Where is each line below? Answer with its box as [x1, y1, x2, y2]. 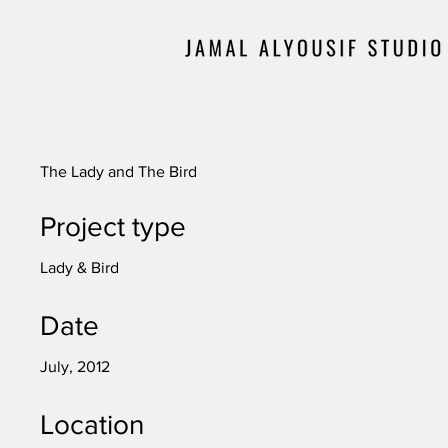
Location [40, 409, 144, 440]
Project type [40, 211, 186, 242]
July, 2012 [40, 358, 110, 375]
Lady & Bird [40, 259, 119, 276]
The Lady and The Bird [40, 163, 197, 180]
